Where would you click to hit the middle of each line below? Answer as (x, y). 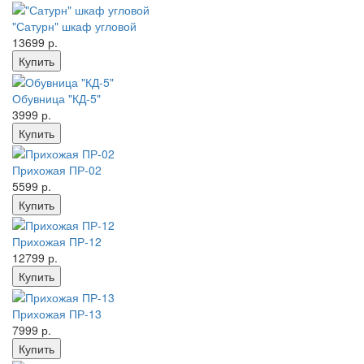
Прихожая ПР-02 (57, 169)
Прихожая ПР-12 (57, 242)
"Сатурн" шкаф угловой (74, 26)
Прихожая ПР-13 (57, 313)
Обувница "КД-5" (56, 98)
